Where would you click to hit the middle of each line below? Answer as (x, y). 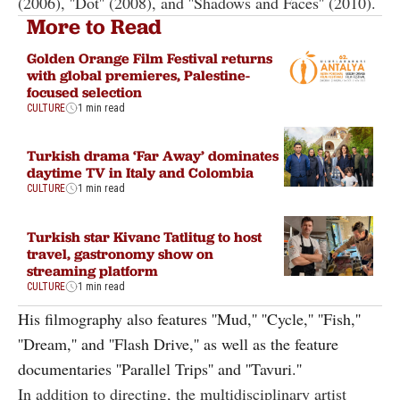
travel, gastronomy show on (120, 253)
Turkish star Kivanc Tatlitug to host (144, 236)
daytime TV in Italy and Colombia (140, 173)
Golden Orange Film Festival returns (150, 58)
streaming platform (92, 270)
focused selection (84, 92)
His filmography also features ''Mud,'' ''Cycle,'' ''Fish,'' (189, 319)
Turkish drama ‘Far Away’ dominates (153, 156)
